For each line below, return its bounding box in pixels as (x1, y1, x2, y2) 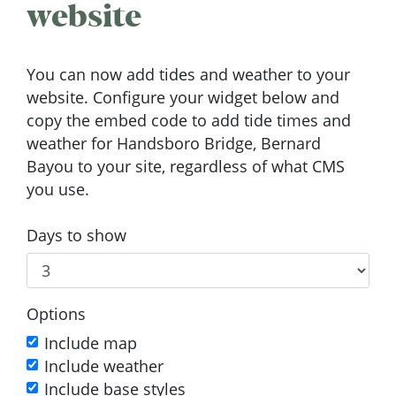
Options (27, 303, 86, 325)
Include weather (44, 355, 164, 377)
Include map (44, 332, 137, 354)
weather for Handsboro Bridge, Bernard (27, 132, 321, 154)
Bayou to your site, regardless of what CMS (27, 155, 345, 177)
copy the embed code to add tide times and (27, 109, 351, 131)
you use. (27, 178, 89, 200)
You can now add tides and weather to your (27, 63, 350, 85)
